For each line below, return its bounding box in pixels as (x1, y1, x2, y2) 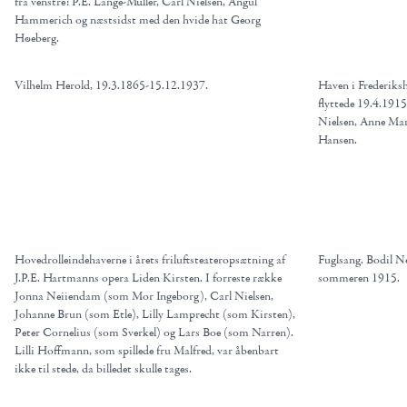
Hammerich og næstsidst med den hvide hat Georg (15, 12, 261, 28)
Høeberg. (15, 30, 59, 46)
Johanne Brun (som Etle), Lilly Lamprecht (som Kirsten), (15, 306, 295, 323)
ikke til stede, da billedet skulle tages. (15, 361, 192, 377)
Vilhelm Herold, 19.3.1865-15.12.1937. (15, 77, 208, 94)
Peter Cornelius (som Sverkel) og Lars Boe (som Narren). (15, 324, 293, 341)
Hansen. (318, 132, 357, 148)
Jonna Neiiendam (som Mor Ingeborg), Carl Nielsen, (15, 288, 273, 304)
